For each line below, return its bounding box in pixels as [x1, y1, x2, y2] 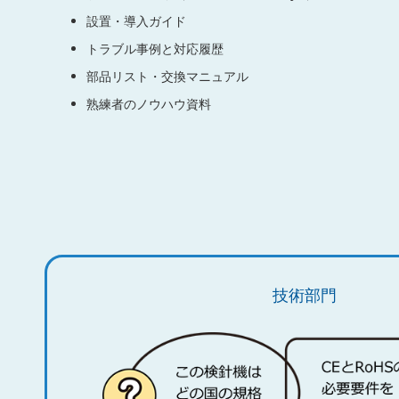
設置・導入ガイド [86, 12, 186, 29]
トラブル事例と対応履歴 [86, 39, 224, 57]
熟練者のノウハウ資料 [86, 94, 211, 112]
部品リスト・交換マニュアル [86, 67, 248, 85]
